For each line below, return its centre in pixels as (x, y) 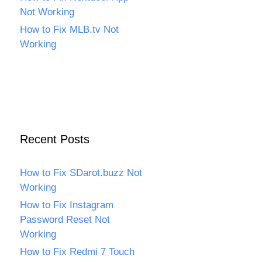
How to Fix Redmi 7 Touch (77, 252)
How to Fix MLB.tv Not (69, 30)
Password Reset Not (65, 220)
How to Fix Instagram (67, 205)
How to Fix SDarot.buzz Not (81, 173)
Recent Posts (55, 139)
